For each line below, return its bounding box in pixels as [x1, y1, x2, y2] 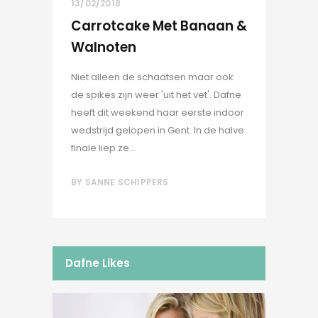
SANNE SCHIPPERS [84, 176, 169, 189]
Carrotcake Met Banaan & [71, 16, 247, 36]
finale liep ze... [71, 141, 136, 155]
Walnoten [71, 38, 136, 57]
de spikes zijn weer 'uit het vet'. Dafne [71, 88, 241, 102]
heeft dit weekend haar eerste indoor [71, 106, 244, 120]
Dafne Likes [65, 256, 130, 271]
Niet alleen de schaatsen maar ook [71, 70, 234, 84]
